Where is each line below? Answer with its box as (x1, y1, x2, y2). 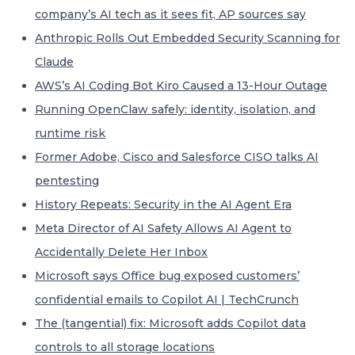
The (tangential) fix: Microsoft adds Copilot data (35, 316, 306, 330)
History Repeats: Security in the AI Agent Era (35, 197, 292, 212)
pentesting (35, 174, 99, 188)
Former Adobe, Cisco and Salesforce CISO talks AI (35, 150, 319, 164)
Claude (35, 55, 74, 69)
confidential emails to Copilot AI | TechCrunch (35, 292, 299, 307)
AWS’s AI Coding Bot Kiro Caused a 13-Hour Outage (35, 78, 327, 93)
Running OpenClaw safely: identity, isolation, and (35, 102, 315, 116)
